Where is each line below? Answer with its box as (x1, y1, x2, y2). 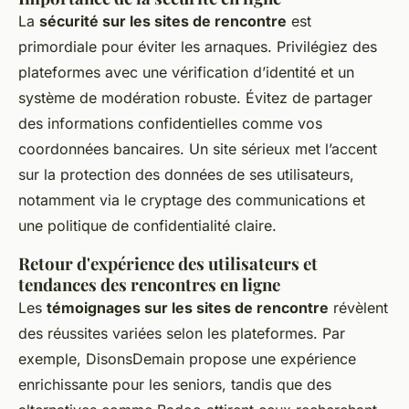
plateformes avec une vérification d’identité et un (18, 63, 354, 82)
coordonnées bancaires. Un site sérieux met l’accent (18, 140, 377, 159)
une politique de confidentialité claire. (18, 216, 277, 236)
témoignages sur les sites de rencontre (47, 299, 329, 318)
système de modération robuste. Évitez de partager (18, 89, 372, 108)
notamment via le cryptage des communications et (18, 191, 365, 210)
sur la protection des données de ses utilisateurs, (18, 165, 354, 184)
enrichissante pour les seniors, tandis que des (18, 375, 331, 394)
